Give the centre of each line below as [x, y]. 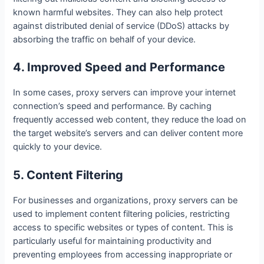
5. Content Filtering [68, 175]
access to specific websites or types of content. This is [123, 227]
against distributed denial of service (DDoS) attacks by [121, 26]
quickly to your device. [58, 147]
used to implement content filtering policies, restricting [122, 214]
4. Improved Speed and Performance [119, 67]
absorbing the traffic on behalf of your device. [105, 39]
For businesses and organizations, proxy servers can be [126, 200]
